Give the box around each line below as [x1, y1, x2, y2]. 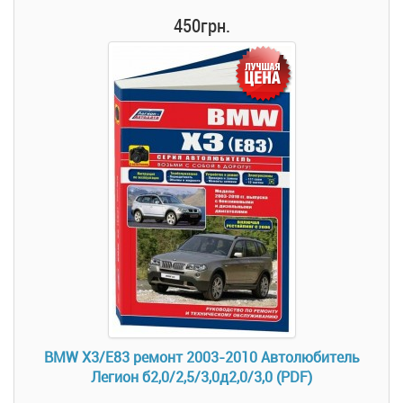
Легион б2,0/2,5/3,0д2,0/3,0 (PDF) [91, 367, 312, 387]
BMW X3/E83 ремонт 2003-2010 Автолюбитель [43, 347, 360, 367]
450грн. [173, 13, 230, 38]
